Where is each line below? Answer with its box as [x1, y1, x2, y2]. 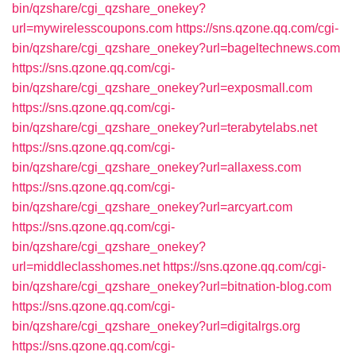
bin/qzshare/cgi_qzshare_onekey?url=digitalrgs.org [12, 319, 300, 333]
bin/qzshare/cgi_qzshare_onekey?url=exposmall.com [12, 81, 312, 95]
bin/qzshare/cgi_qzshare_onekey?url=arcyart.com [12, 200, 292, 214]
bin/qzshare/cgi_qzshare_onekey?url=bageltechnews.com [12, 41, 340, 55]
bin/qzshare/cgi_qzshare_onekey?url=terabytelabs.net [12, 121, 317, 134]
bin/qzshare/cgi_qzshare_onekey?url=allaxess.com [12, 161, 301, 174]
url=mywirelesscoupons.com [12, 21, 172, 35]
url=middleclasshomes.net [12, 260, 160, 273]
